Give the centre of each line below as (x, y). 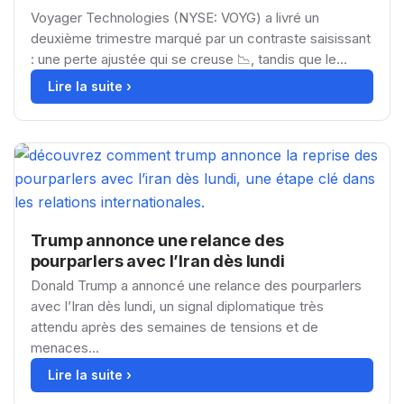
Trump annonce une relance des (157, 240)
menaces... (64, 347)
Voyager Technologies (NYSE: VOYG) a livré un (174, 17)
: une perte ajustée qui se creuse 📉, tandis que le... (188, 59)
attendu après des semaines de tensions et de (174, 326)
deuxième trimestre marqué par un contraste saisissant (200, 38)
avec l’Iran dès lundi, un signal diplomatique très (177, 306)
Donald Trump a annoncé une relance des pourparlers (196, 285)
